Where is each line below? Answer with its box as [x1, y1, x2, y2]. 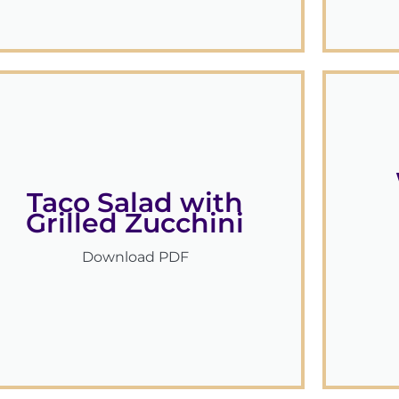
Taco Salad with [27, 186, 244, 220]
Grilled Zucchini [26, 207, 245, 240]
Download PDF [81, 248, 189, 266]
